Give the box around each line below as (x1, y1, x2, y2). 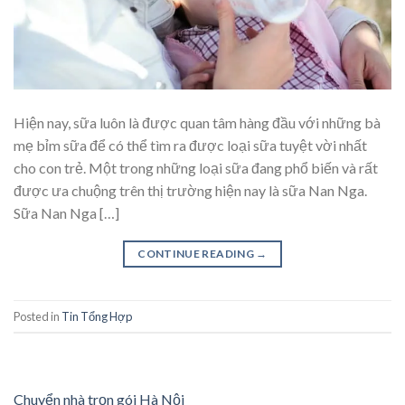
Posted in (14, 308, 61, 324)
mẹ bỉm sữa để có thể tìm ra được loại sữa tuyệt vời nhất (14, 137, 367, 155)
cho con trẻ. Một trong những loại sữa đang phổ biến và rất (14, 159, 378, 177)
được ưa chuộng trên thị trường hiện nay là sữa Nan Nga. (14, 182, 367, 200)
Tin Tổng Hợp (61, 308, 132, 324)
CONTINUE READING (137, 247, 257, 261)
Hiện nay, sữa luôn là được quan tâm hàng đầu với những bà (14, 114, 381, 132)
